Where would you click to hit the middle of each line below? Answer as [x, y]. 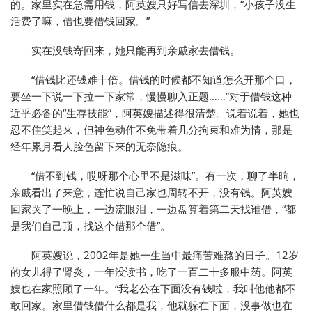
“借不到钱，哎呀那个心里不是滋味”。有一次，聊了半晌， [165, 176]
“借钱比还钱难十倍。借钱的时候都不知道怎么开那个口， [164, 80]
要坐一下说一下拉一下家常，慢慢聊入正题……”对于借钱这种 [151, 96]
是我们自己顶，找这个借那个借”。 [91, 226]
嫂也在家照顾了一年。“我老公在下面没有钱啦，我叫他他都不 [153, 289]
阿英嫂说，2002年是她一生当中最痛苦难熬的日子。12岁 [165, 255]
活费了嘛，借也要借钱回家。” [80, 21]
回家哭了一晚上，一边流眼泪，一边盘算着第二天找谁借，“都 [153, 209]
